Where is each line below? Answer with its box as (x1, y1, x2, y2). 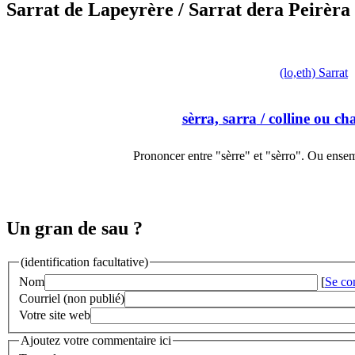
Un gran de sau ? (6, 218, 143, 239)
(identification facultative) (21, 255, 148, 269)
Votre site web (19, 307, 90, 322)
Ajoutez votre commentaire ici (21, 333, 171, 347)
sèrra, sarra (181, 109, 257, 127)
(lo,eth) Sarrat (280, 66, 348, 80)
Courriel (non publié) (19, 291, 124, 305)
